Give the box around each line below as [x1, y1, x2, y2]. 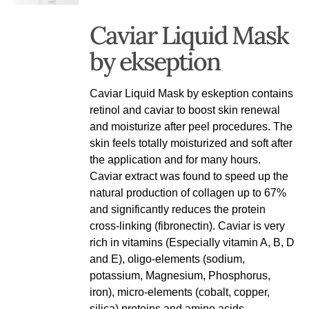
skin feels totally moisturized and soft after [90, 137, 293, 149]
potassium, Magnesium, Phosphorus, [90, 269, 271, 281]
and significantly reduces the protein [90, 203, 266, 215]
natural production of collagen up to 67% [90, 186, 287, 199]
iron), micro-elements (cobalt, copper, [90, 286, 270, 298]
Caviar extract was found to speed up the [90, 170, 289, 182]
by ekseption [90, 45, 221, 77]
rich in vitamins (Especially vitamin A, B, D [90, 236, 295, 248]
